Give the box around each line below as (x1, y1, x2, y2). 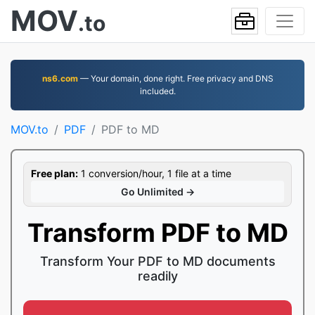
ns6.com (41, 73, 78, 84)
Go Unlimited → (120, 186, 195, 198)
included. (139, 86, 176, 96)
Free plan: (31, 167, 78, 179)
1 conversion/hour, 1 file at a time (78, 167, 231, 179)
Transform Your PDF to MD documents (39, 254, 276, 269)
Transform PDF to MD (27, 217, 288, 248)
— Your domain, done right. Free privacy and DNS (77, 73, 274, 84)
